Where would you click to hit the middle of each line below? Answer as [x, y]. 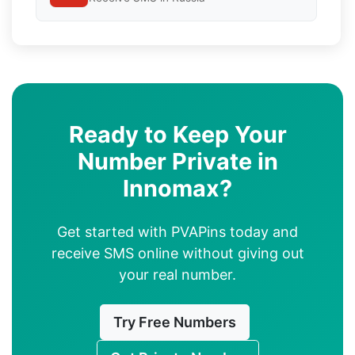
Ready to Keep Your [177, 134]
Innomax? [177, 188]
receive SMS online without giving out [177, 253]
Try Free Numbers [174, 322]
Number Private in [177, 161]
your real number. [177, 274]
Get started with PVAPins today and [177, 231]
